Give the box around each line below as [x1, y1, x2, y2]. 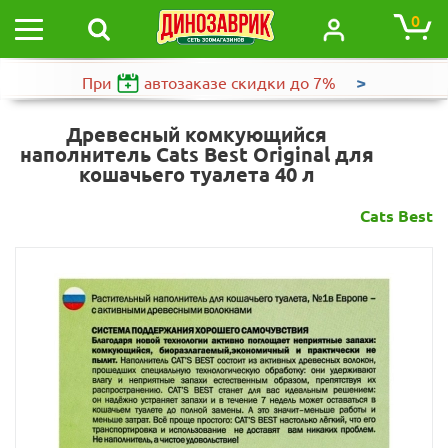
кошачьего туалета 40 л [78, 163, 315, 186]
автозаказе [144, 73, 227, 92]
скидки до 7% [227, 73, 340, 92]
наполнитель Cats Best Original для [19, 143, 374, 166]
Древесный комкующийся [66, 123, 327, 146]
